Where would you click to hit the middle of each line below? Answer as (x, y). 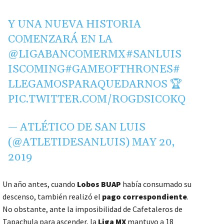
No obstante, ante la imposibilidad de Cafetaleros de (92, 209)
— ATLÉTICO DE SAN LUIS (77, 128)
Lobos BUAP (99, 184)
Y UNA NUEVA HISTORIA (75, 25)
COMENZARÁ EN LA (60, 40)
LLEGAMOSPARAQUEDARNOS (88, 85)
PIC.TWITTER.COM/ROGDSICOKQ (97, 100)
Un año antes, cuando (40, 184)
